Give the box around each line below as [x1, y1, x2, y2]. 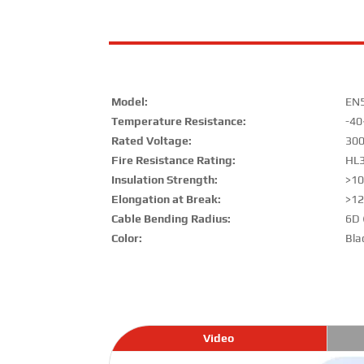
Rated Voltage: [111, 133, 193, 147]
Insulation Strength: [111, 172, 219, 186]
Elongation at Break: [111, 192, 222, 206]
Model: [111, 94, 149, 108]
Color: [111, 231, 143, 245]
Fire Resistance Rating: [111, 153, 236, 167]
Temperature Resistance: [111, 114, 247, 128]
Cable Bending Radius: [111, 211, 232, 225]
